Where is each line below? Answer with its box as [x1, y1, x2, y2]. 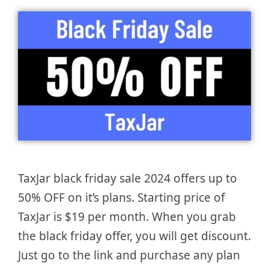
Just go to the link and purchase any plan [18, 247, 240, 264]
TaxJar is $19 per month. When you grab [18, 209, 236, 225]
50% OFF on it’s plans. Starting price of [18, 190, 225, 206]
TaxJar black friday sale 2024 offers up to [18, 171, 237, 187]
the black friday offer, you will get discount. [18, 228, 251, 244]
